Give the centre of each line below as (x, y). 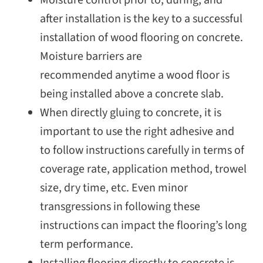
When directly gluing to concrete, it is (131, 113)
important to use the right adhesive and (137, 132)
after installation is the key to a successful (141, 19)
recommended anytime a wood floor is (135, 75)
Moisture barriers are (91, 57)
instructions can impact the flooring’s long (143, 226)
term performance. (87, 245)
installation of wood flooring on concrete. (141, 38)
